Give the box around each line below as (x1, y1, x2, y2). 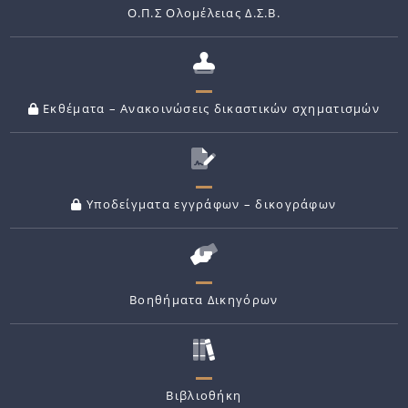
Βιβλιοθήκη (166, 386, 242, 403)
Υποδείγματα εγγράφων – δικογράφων (82, 195, 337, 212)
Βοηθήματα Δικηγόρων (129, 291, 279, 308)
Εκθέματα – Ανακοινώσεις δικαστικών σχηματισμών (39, 99, 381, 117)
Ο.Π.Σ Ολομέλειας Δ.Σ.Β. (127, 4, 281, 21)
